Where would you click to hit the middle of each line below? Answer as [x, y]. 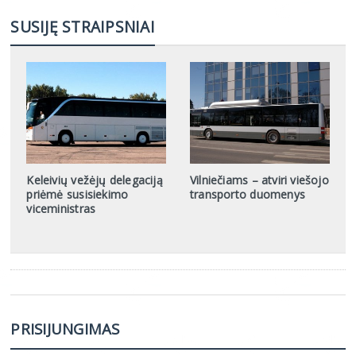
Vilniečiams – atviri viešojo [259, 180]
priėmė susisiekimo [77, 195]
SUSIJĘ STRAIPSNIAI [83, 26]
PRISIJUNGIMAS [65, 329]
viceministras [61, 209]
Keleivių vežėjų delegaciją [95, 180]
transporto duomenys [247, 195]
